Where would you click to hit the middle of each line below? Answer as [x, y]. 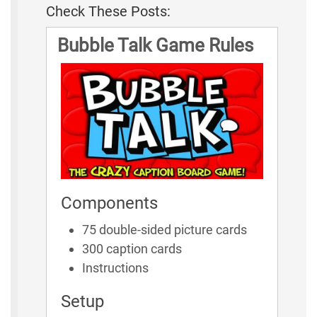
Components [109, 203]
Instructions [115, 267]
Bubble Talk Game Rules [155, 46]
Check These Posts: [108, 12]
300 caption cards [132, 248]
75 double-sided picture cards [165, 229]
